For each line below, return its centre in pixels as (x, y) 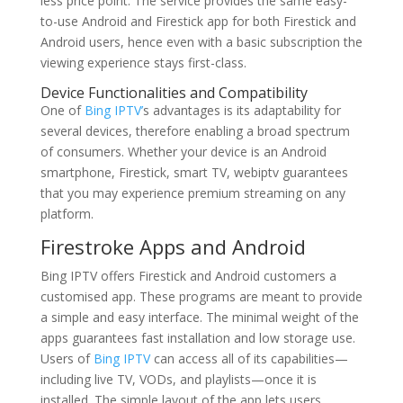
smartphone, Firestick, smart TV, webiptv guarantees (194, 172)
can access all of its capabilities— (249, 358)
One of (62, 110)
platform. (67, 214)
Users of (67, 358)
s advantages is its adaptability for (242, 110)
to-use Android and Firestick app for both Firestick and (198, 21)
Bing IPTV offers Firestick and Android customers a (188, 276)
